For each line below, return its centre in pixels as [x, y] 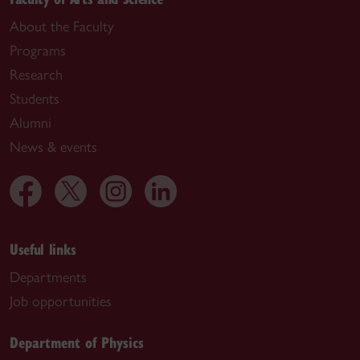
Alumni [31, 123]
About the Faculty [62, 26]
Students [35, 98]
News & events [53, 147]
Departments [48, 277]
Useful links [43, 248]
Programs [38, 50]
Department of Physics [77, 342]
